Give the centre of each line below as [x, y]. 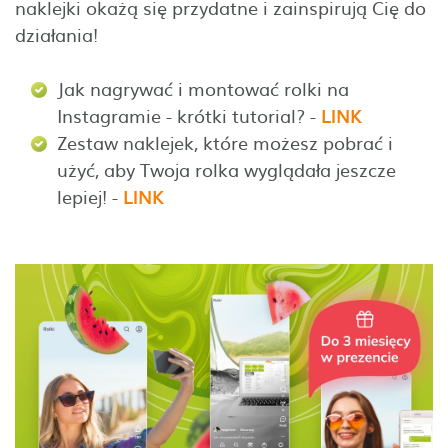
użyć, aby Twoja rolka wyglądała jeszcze [226, 169]
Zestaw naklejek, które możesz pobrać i [225, 142]
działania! [56, 34]
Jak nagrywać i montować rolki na [203, 88]
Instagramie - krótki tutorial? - [189, 115]
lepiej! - [90, 196]
